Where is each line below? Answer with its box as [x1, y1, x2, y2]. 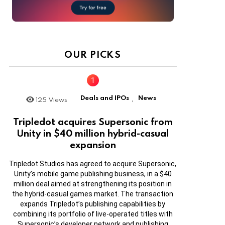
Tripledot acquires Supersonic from [13, 115, 173, 128]
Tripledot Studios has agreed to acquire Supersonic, [9, 160, 177, 168]
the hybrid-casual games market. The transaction [12, 190, 174, 198]
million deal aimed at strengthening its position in [14, 180, 172, 188]
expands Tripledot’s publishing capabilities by [20, 200, 166, 208]
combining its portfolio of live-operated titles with [13, 210, 173, 218]
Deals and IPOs [80, 92, 130, 102]
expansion [69, 138, 116, 151]
